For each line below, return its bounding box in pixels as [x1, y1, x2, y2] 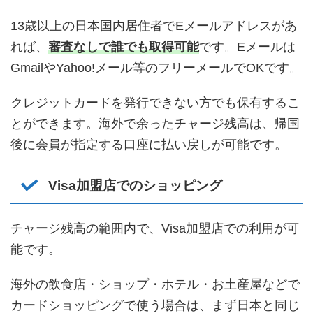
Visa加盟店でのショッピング [48, 177, 222, 193]
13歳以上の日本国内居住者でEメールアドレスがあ [10, 18, 297, 33]
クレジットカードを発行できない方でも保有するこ [10, 95, 300, 110]
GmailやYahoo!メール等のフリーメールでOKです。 [10, 60, 302, 75]
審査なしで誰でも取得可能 [48, 39, 199, 54]
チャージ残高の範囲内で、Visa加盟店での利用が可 [10, 221, 299, 235]
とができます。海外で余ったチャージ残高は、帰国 [10, 116, 300, 131]
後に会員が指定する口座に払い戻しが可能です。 [10, 137, 287, 152]
